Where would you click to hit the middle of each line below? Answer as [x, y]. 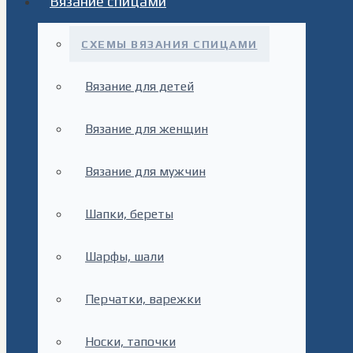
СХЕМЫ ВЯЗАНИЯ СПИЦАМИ [169, 44]
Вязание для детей [139, 86]
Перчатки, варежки [143, 299]
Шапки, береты [129, 214]
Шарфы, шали [124, 256]
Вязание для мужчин [145, 171]
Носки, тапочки [130, 342]
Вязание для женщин [147, 129]
